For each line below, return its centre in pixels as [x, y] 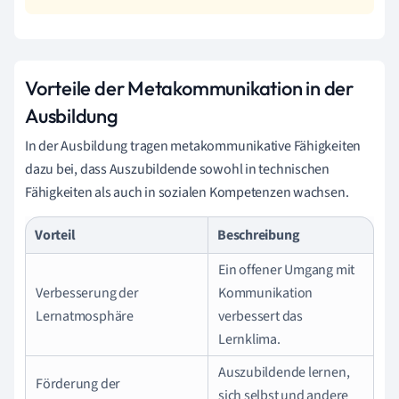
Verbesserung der [87, 293]
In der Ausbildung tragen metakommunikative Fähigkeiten [193, 146]
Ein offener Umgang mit [287, 270]
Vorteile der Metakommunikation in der [189, 88]
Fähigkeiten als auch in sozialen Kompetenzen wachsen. [187, 192]
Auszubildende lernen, [284, 372]
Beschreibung [259, 235]
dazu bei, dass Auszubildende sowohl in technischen [177, 169]
